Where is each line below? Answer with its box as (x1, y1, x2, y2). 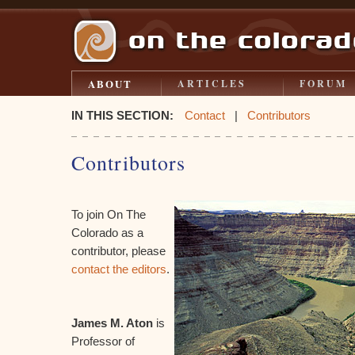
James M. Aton (71, 316, 153, 330)
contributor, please (71, 244, 166, 258)
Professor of (71, 334, 135, 348)
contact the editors (71, 262, 166, 276)
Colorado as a (71, 226, 143, 239)
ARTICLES (177, 77, 246, 90)
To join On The (71, 208, 146, 221)
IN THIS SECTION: (71, 109, 180, 122)
